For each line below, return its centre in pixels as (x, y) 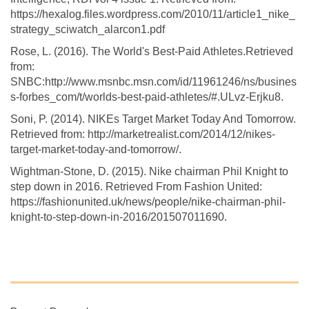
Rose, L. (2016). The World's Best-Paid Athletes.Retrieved (152, 51)
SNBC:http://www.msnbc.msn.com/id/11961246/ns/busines (153, 81)
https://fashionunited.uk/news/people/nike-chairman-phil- (148, 201)
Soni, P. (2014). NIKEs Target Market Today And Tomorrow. (153, 119)
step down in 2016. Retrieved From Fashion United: (136, 186)
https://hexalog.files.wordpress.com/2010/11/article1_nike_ (153, 14)
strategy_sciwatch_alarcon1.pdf (88, 29)
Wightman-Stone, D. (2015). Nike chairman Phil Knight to (149, 171)
